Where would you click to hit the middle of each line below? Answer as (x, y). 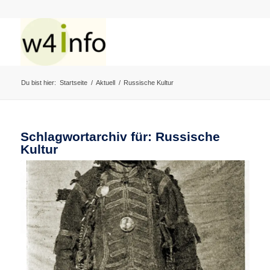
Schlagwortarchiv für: (88, 137)
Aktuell (105, 83)
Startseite (73, 83)
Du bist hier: (38, 83)
